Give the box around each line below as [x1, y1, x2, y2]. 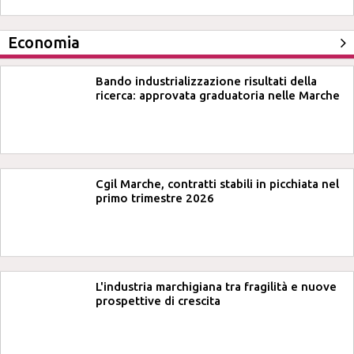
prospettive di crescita [96, 294, 220, 307]
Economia [8, 33, 80, 51]
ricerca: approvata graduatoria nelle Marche [96, 88, 340, 102]
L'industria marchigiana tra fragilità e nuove [96, 280, 337, 293]
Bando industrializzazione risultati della [96, 74, 317, 88]
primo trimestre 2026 [96, 191, 214, 205]
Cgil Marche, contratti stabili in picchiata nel [96, 177, 339, 190]
